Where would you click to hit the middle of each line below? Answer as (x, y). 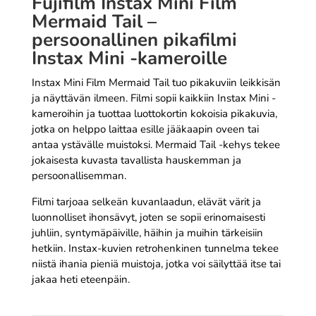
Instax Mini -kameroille (129, 58)
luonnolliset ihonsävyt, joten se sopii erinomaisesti (148, 217)
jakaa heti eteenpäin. (80, 279)
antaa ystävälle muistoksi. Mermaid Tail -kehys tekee (156, 144)
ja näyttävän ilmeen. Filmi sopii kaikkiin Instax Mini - (153, 98)
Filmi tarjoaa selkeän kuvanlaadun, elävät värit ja (146, 201)
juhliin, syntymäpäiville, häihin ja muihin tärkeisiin (147, 232)
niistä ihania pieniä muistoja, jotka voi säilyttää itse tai (156, 263)
